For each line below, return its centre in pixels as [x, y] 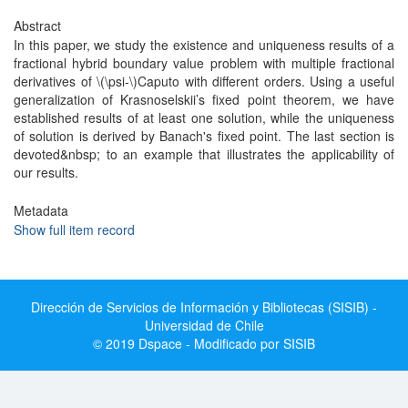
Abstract [37, 25]
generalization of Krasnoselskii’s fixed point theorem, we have [204, 99]
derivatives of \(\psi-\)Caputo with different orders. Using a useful [204, 81]
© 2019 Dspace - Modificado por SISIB [204, 343]
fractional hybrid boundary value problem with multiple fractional [204, 63]
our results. [46, 172]
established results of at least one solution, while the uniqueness [204, 117]
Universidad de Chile [204, 325]
